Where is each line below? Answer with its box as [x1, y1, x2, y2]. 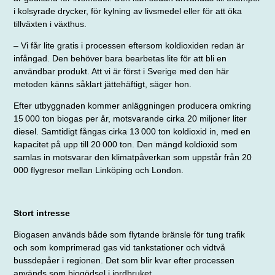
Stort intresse [14, 207, 71, 218]
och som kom [14, 242, 66, 252]
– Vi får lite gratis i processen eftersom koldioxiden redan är [14, 40, 245, 50]
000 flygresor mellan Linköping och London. [14, 165, 184, 175]
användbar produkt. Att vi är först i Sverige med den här [14, 66, 230, 76]
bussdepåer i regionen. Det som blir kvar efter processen [14, 255, 235, 265]
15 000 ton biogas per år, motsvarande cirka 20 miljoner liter [14, 113, 247, 123]
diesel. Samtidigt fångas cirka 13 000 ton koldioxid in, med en [14, 126, 251, 136]
